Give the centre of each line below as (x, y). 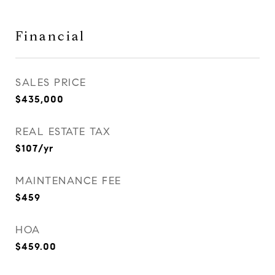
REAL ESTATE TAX (63, 132)
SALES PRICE (51, 83)
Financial (50, 36)
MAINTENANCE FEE (68, 181)
